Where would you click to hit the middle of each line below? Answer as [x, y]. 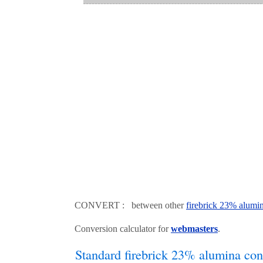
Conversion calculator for [123, 229]
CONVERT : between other [130, 205]
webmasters [194, 229]
